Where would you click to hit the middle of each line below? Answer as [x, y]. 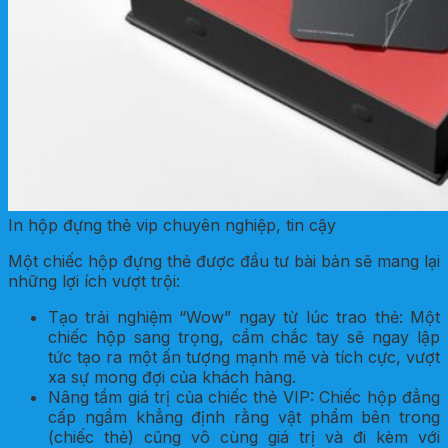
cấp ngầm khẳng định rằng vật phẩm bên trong [244, 416]
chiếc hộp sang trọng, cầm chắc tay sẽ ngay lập [244, 336]
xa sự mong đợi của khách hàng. [172, 376]
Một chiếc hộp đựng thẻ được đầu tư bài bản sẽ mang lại [224, 260]
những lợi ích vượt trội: [94, 280]
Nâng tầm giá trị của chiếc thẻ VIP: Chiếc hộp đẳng [244, 396]
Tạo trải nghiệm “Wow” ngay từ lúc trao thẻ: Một [244, 316]
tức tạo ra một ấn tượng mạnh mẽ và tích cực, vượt [244, 356]
